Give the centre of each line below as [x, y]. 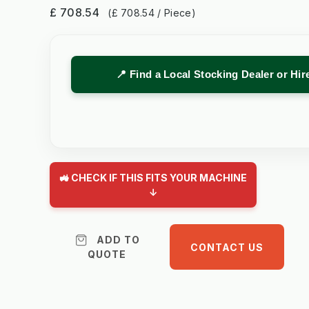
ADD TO [118, 240]
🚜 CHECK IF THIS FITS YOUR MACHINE [153, 178]
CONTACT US [227, 247]
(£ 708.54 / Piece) [152, 13]
